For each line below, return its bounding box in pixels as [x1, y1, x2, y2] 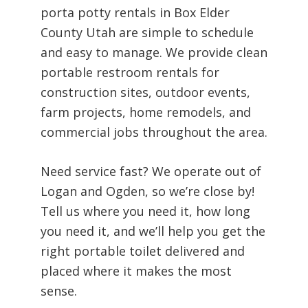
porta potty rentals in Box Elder [40, 4, 230, 21]
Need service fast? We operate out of [40, 163, 261, 179]
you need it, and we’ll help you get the [40, 223, 265, 239]
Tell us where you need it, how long [40, 203, 250, 219]
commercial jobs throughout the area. [40, 124, 267, 140]
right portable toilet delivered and [40, 243, 245, 259]
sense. [40, 283, 77, 299]
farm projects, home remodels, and [40, 104, 251, 120]
